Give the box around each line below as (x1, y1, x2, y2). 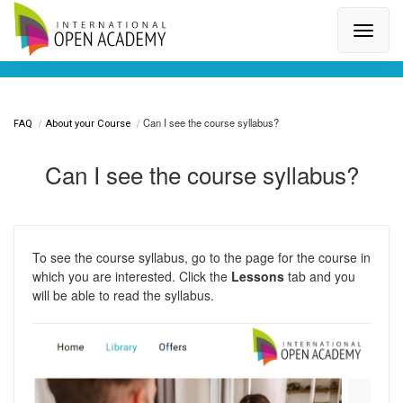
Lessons (231, 267, 284, 285)
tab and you (284, 267, 355, 285)
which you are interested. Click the (32, 267, 231, 285)
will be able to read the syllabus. (32, 286, 214, 304)
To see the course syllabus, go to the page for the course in (32, 248, 371, 266)
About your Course (45, 118, 130, 130)
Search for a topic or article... (23, 29, 218, 49)
